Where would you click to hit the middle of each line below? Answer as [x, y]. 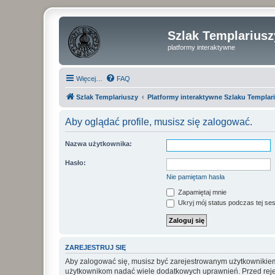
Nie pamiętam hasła [196, 176]
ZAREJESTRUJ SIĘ [95, 247]
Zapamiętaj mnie [201, 192]
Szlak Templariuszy [107, 97]
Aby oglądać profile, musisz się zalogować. [159, 122]
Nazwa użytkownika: [99, 143]
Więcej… [89, 78]
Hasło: [76, 162]
